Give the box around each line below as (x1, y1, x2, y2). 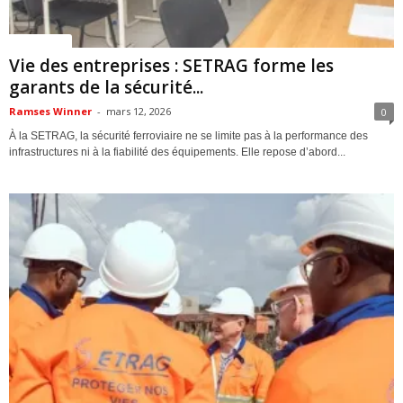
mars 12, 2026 (106, 104, 171, 119)
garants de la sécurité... (9, 76, 203, 100)
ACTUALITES (13, 34, 67, 48)
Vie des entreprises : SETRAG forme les (9, 54, 334, 78)
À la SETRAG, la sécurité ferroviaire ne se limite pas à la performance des (9, 130, 368, 143)
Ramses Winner (9, 104, 92, 119)
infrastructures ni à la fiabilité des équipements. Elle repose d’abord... (9, 146, 345, 159)
